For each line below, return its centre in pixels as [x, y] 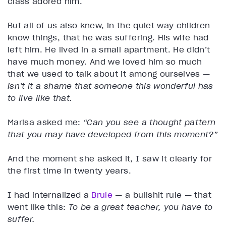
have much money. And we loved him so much [105, 62]
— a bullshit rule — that [162, 195]
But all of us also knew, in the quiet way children [109, 25]
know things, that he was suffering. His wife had [108, 38]
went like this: [38, 207]
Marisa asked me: [45, 122]
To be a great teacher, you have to [140, 207]
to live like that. [40, 98]
